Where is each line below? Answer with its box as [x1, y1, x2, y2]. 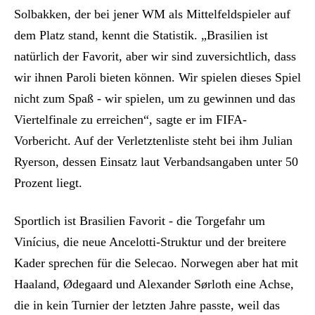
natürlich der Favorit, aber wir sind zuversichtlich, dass [14, 49, 296, 64]
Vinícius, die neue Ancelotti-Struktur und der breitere [14, 235, 286, 250]
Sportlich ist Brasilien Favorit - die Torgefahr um [14, 214, 265, 229]
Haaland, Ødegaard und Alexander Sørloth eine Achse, [14, 277, 294, 292]
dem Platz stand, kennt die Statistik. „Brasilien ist [14, 28, 268, 43]
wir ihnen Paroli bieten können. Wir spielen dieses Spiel [14, 70, 301, 85]
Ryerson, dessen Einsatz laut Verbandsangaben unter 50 [14, 155, 298, 169]
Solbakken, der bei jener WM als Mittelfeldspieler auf [14, 7, 290, 22]
